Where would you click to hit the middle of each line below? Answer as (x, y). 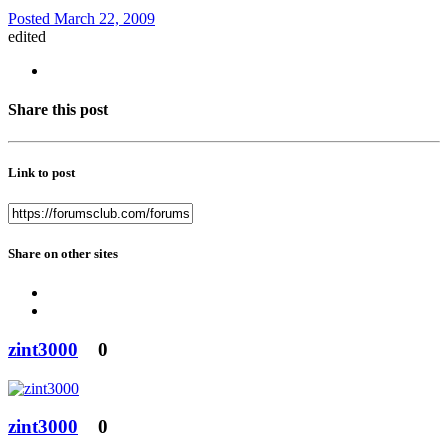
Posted (31, 19)
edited (27, 37)
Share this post (58, 110)
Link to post (41, 172)
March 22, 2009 (104, 19)
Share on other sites (63, 254)
